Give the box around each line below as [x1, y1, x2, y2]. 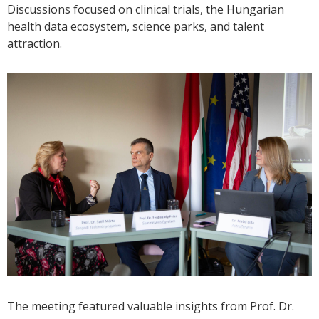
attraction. [7, 36, 62, 51]
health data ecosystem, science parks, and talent [7, 19, 264, 34]
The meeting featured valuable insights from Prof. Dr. [7, 298, 294, 315]
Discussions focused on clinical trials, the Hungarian [7, 1, 284, 17]
